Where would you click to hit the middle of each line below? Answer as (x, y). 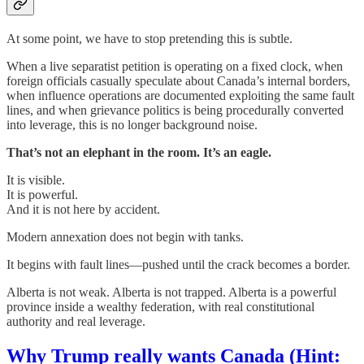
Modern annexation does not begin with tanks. (125, 237)
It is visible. (36, 180)
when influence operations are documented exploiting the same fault (180, 96)
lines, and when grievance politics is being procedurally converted (175, 110)
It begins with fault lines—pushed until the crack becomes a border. (178, 265)
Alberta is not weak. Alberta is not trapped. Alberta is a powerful (171, 292)
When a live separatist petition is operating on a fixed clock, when (175, 67)
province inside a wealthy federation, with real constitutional (160, 307)
